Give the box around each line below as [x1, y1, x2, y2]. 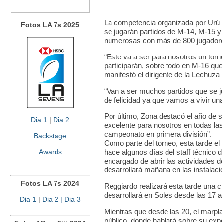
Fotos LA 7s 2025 [21, 21, 79, 29]
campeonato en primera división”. [104, 130, 212, 138]
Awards [38, 148, 62, 156]
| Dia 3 [58, 195, 81, 203]
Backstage [34, 132, 66, 140]
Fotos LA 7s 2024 [21, 179, 79, 187]
